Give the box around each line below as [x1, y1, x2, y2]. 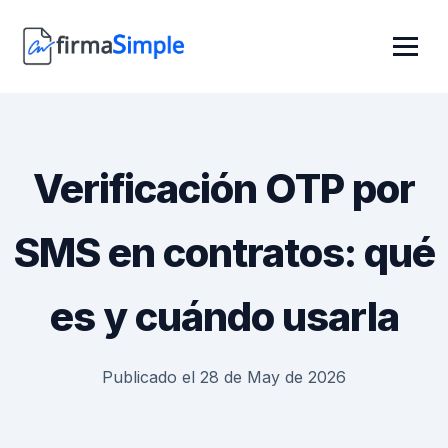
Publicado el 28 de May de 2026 [102, 367, 346, 387]
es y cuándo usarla [49, 292, 399, 341]
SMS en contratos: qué [13, 228, 435, 277]
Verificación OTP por [33, 164, 415, 213]
